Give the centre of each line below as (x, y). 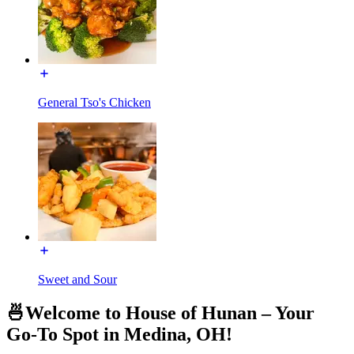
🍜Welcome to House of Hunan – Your (160, 313)
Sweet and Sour (77, 279)
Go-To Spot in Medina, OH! (119, 334)
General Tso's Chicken (94, 102)
